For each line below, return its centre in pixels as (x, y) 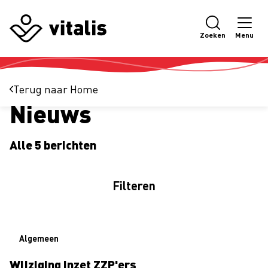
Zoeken (213, 35)
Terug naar (40, 89)
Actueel (28, 96)
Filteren (134, 185)
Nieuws (51, 113)
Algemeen (39, 238)
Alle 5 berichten (53, 144)
